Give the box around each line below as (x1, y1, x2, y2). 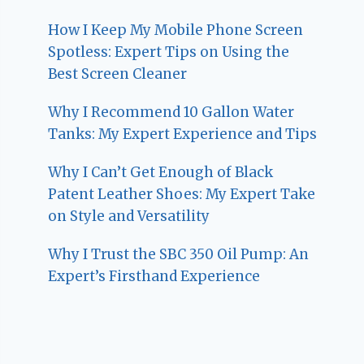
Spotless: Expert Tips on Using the (48, 42, 290, 61)
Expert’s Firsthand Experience (48, 266, 261, 285)
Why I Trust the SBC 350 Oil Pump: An (48, 245, 310, 263)
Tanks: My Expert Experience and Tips (48, 124, 318, 143)
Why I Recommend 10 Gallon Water (48, 102, 295, 121)
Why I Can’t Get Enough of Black (48, 162, 274, 181)
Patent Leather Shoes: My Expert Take (48, 184, 316, 203)
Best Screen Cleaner (48, 64, 188, 83)
